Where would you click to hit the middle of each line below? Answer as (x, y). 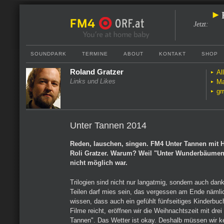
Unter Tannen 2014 (108, 125)
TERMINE (95, 54)
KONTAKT (172, 54)
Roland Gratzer (97, 72)
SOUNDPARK (48, 54)
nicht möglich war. (99, 163)
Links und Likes (93, 81)
